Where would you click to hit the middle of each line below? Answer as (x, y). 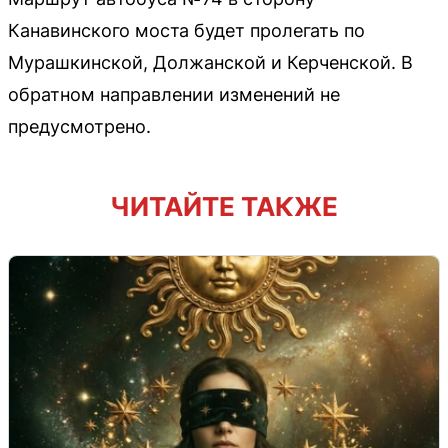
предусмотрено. (79, 126)
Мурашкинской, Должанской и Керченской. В (210, 62)
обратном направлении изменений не (174, 94)
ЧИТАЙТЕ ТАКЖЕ (224, 206)
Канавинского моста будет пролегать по (186, 30)
